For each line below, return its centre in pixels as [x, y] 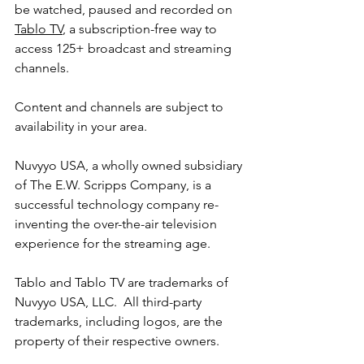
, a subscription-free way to [141, 29]
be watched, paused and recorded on [125, 9]
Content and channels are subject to [121, 107]
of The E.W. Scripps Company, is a [115, 185]
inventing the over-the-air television [117, 224]
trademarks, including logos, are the [120, 321]
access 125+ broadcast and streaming [125, 48]
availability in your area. [81, 126]
